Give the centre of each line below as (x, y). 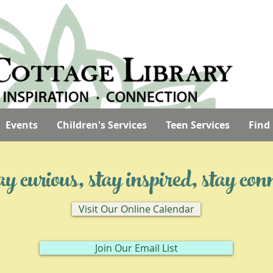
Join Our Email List (136, 248)
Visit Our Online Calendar (136, 209)
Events (22, 125)
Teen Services (198, 125)
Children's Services (102, 125)
